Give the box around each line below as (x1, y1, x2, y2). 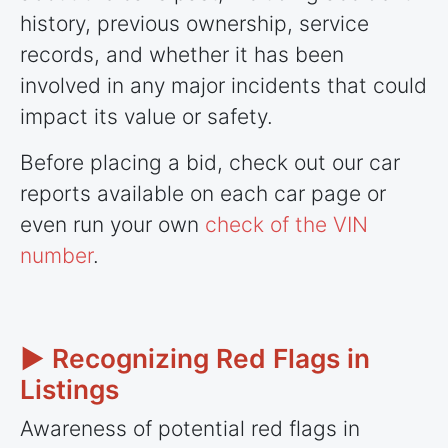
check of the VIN (205, 211, 368, 237)
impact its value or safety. (20, 103, 279, 129)
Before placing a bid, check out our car (20, 149, 400, 175)
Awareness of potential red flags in (20, 415, 360, 441)
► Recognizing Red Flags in (20, 343, 370, 375)
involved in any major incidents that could (20, 72, 427, 98)
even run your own (20, 211, 205, 237)
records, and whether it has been (20, 41, 344, 67)
